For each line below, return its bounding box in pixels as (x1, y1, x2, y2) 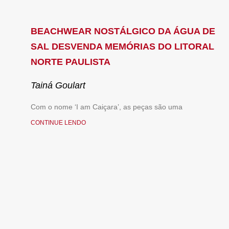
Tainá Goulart (31, 80, 85, 91)
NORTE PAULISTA (31, 57, 110, 67)
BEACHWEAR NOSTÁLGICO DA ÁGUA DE (31, 26, 215, 37)
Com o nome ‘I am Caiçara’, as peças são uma (31, 103, 182, 111)
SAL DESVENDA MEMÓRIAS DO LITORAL (31, 41, 214, 52)
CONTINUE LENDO (31, 119, 86, 127)
